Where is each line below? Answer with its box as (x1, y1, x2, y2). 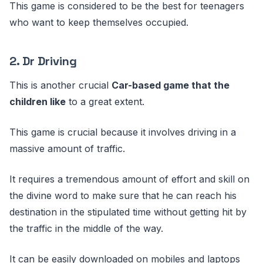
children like (9, 96, 66, 107)
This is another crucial (9, 79, 112, 91)
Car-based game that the (112, 79, 230, 91)
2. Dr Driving (9, 53, 77, 69)
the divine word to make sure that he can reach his (9, 190, 237, 201)
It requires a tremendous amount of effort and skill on (9, 173, 249, 185)
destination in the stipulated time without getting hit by (9, 206, 247, 218)
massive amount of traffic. (9, 143, 125, 154)
